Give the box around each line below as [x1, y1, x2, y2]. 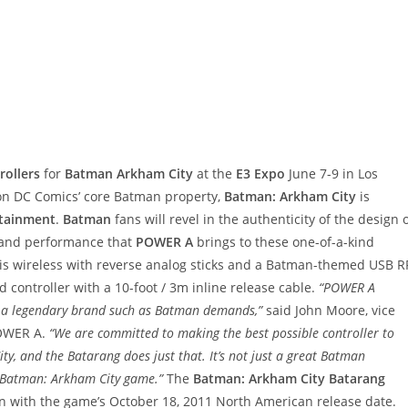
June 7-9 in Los [285, 165, 378, 182]
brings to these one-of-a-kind [193, 233, 374, 250]
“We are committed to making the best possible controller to [49, 324, 394, 342]
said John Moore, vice [262, 301, 395, 319]
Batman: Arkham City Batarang [193, 370, 385, 387]
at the [197, 165, 236, 182]
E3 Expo [236, 165, 285, 182]
